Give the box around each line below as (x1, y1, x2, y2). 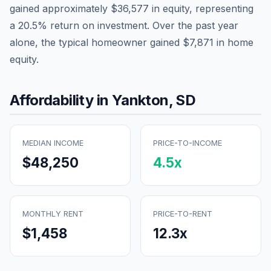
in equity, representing (149, 2, 253, 15)
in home (214, 36, 253, 48)
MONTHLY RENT (22, 209, 83, 218)
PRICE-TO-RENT (153, 209, 212, 218)
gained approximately (10, 2, 111, 15)
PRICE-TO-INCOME (153, 138, 222, 148)
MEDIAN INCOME (22, 138, 83, 148)
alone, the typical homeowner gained (10, 36, 183, 48)
